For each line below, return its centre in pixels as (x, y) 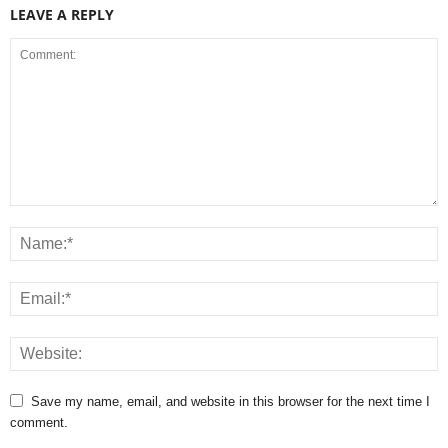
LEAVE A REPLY (62, 14)
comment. (39, 422)
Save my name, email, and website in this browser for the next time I (230, 401)
